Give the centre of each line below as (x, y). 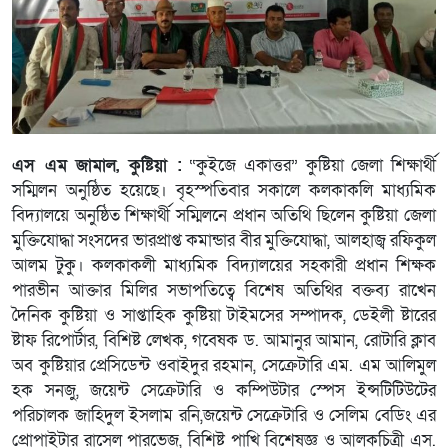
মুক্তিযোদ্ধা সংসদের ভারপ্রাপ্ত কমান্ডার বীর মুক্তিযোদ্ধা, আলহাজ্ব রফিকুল (224, 240)
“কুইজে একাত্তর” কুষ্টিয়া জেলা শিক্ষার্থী (309, 165)
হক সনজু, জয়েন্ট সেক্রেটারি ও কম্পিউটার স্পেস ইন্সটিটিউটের (224, 390)
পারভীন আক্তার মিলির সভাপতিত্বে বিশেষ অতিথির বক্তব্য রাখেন (224, 290)
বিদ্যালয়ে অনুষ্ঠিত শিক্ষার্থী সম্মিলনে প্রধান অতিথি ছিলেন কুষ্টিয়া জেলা (224, 215)
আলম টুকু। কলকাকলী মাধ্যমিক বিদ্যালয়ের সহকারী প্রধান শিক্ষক (224, 265)
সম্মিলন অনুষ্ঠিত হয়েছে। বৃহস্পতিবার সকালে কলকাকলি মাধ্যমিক (224, 190)
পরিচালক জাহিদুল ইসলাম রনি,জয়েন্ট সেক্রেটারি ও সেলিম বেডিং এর (224, 415)
